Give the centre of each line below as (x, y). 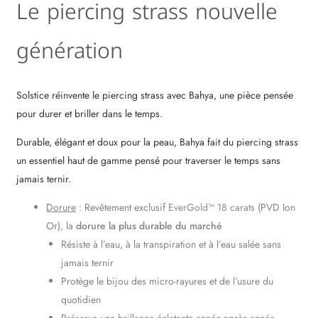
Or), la (61, 226)
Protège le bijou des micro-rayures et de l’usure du (168, 281)
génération (70, 51)
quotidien (81, 300)
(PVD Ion (275, 207)
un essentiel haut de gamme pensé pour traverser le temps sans (149, 160)
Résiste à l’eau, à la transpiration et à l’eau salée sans (171, 244)
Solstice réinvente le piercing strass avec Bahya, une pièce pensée (155, 95)
